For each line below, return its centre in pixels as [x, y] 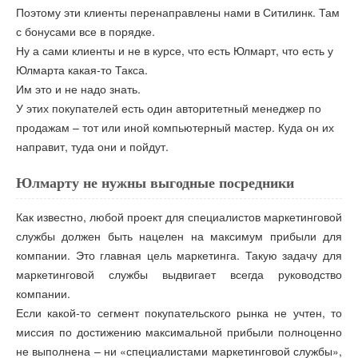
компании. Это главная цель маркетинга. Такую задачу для [179, 255]
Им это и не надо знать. [78, 89]
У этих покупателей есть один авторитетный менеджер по [169, 108]
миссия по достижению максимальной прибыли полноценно [179, 331]
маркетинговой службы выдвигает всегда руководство [179, 274]
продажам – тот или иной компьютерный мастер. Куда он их [175, 127]
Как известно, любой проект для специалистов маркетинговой [179, 216]
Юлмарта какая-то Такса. [82, 70]
